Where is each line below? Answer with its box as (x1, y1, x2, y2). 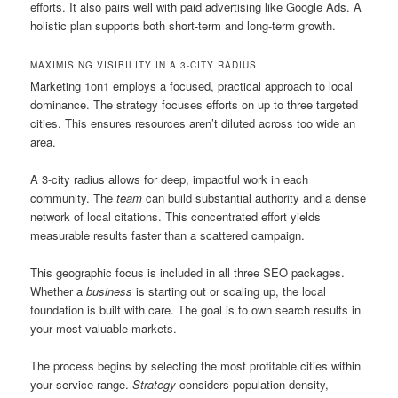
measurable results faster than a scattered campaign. (30, 227, 306, 244)
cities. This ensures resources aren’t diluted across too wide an (30, 115, 356, 132)
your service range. (30, 376, 133, 394)
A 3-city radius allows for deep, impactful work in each (30, 171, 309, 188)
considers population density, (176, 376, 330, 394)
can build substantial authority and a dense (142, 189, 367, 207)
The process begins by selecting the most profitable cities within (30, 357, 362, 375)
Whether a (30, 283, 87, 300)
